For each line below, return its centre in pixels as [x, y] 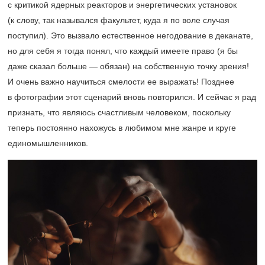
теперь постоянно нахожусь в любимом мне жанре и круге [122, 127]
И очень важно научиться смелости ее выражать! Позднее [121, 81]
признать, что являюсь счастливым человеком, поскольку [119, 112]
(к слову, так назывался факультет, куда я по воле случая [119, 20]
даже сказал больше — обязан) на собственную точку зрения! [128, 66]
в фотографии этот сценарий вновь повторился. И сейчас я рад [132, 97]
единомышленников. [48, 143]
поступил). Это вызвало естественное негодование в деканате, [130, 35]
